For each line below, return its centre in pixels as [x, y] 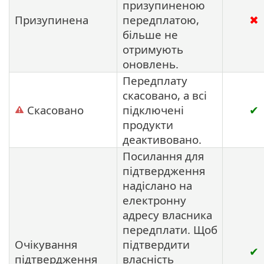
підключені [153, 110]
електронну [154, 200]
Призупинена [52, 19]
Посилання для [163, 156]
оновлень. [151, 64]
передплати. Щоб [170, 229]
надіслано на [157, 185]
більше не [150, 34]
